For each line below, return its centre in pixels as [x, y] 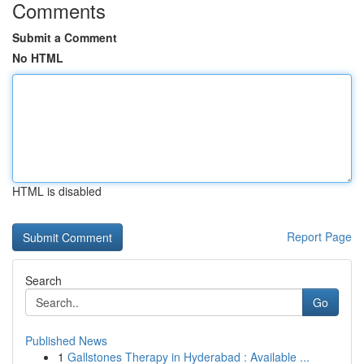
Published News [66, 340]
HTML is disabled [57, 191]
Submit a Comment [65, 37]
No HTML [38, 58]
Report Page [319, 236]
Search [43, 280]
